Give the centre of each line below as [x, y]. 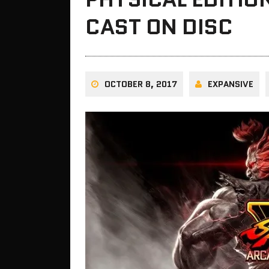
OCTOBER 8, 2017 [141, 84]
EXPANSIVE [231, 84]
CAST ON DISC [159, 27]
